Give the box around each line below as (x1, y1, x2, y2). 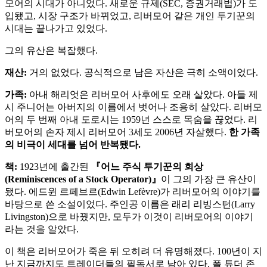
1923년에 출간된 (17, 162, 91, 172)
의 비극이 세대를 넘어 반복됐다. (5, 139, 141, 150)
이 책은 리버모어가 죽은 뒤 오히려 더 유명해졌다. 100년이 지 (5, 246, 262, 257)
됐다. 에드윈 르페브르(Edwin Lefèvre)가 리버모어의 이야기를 (5, 187, 260, 197)
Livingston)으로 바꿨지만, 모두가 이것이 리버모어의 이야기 (5, 212, 253, 222)
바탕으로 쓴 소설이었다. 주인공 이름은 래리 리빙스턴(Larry (5, 199, 255, 210)
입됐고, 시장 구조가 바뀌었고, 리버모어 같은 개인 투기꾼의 (5, 11, 255, 21)
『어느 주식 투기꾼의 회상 (91, 162, 203, 172)
